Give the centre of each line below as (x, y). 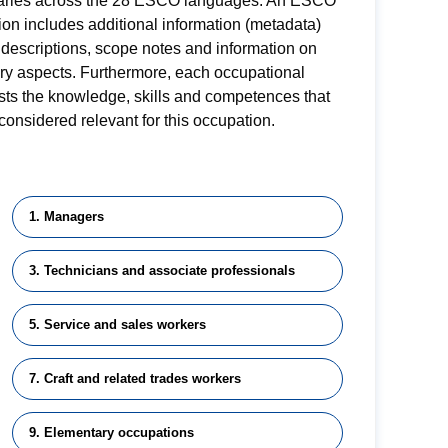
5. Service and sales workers (117, 324)
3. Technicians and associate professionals (161, 270)
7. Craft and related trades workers (134, 378)
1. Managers (66, 216)
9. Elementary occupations (111, 432)
